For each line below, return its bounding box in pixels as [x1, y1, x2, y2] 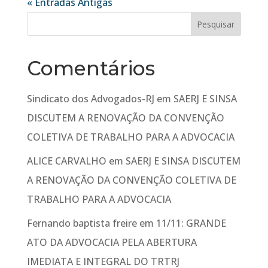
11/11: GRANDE [156, 217, 226, 230]
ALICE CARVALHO [26, 154, 106, 167]
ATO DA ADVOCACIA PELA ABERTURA [26, 236, 197, 249]
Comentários [26, 56, 155, 80]
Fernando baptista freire [26, 217, 137, 230]
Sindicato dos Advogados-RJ [26, 92, 154, 105]
